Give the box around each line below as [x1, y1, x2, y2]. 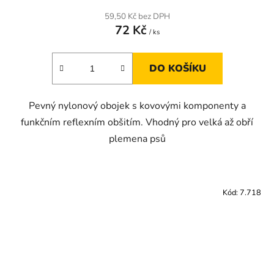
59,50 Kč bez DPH [104, 11, 170, 23]
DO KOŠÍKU [149, 62, 206, 76]
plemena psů [108, 132, 166, 146]
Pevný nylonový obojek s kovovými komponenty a [28, 99, 246, 113]
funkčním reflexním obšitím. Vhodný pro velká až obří [21, 116, 253, 130]
